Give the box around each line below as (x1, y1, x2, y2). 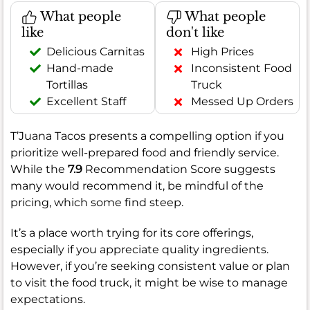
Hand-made (46, 62, 113, 75)
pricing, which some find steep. (10, 196, 183, 210)
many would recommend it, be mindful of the (10, 179, 264, 193)
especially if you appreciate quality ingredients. (10, 243, 268, 257)
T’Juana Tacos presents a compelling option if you (10, 129, 284, 143)
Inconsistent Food (191, 62, 292, 75)
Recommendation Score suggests (82, 163, 275, 176)
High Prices (191, 45, 254, 59)
